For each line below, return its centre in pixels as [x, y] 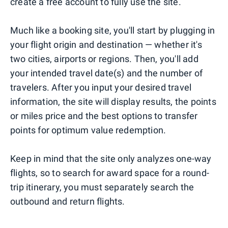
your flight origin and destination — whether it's [106, 45]
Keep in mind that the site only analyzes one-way [111, 159]
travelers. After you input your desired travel [101, 88]
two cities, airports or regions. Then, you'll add [104, 59]
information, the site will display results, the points [113, 102]
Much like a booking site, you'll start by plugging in [113, 31]
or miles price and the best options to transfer [104, 116]
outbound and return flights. [68, 202]
